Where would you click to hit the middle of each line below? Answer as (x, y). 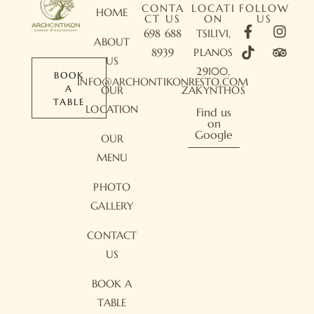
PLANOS (213, 52)
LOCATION (112, 109)
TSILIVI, (213, 33)
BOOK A (112, 284)
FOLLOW (264, 8)
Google (214, 135)
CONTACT (112, 235)
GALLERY (112, 206)
